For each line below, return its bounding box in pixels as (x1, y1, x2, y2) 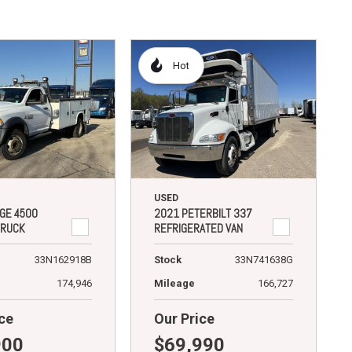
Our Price (153, 310, 214, 327)
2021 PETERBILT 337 (153, 205, 252, 221)
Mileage (153, 277, 195, 289)
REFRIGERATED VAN (153, 220, 243, 236)
